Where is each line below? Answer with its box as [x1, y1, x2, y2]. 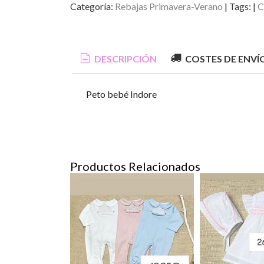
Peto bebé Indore [85, 88, 157, 100]
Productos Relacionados [70, 159, 200, 174]
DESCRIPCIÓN [92, 53, 157, 65]
